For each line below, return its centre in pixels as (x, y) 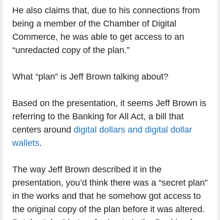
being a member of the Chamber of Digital (94, 24)
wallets (26, 143)
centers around (43, 130)
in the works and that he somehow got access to (107, 196)
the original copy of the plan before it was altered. (109, 209)
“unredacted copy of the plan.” (71, 50)
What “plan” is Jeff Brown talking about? (90, 77)
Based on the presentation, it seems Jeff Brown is (109, 103)
